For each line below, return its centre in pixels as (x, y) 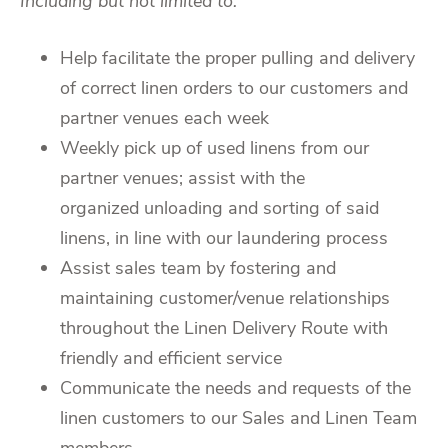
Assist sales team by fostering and (198, 267)
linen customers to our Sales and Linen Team (238, 417)
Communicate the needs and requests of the (235, 387)
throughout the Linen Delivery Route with (224, 327)
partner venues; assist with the (182, 177)
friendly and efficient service (171, 357)
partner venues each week (164, 117)
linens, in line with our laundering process (224, 237)
